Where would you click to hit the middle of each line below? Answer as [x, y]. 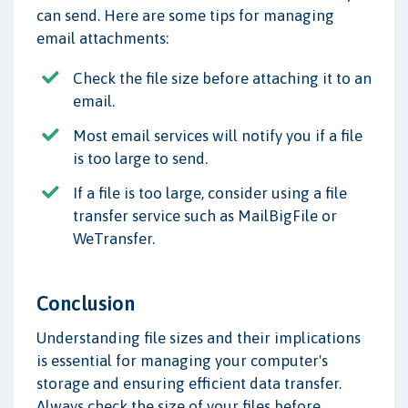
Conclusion [86, 304]
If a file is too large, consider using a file [210, 194]
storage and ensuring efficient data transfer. [189, 384]
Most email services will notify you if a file [218, 136]
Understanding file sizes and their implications [199, 338]
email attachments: [102, 39]
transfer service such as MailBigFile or [205, 216]
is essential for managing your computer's [182, 361]
